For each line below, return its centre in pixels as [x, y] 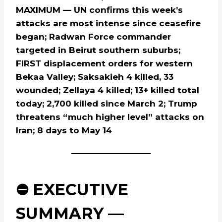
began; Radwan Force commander [93, 37]
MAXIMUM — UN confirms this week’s [99, 10]
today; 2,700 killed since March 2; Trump [107, 104]
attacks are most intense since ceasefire [108, 24]
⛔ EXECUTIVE [72, 190]
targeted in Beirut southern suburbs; [98, 50]
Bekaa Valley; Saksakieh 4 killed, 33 [95, 77]
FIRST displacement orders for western [104, 64]
